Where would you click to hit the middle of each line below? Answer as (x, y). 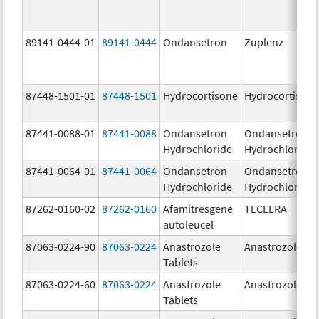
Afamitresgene (198, 208)
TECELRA (266, 208)
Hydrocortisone (201, 95)
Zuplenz (264, 42)
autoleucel (189, 224)
